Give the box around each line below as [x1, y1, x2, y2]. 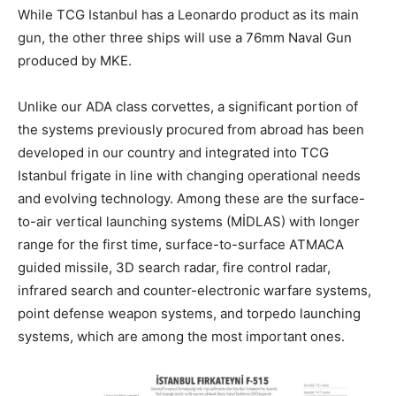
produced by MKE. [18, 51, 132, 69]
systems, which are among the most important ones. [18, 327, 345, 345]
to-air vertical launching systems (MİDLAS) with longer [18, 212, 360, 230]
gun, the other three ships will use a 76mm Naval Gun [18, 28, 352, 46]
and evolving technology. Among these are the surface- [18, 189, 365, 207]
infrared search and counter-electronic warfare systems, [18, 281, 371, 299]
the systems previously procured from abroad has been [18, 120, 364, 138]
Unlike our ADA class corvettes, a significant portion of [18, 97, 358, 115]
